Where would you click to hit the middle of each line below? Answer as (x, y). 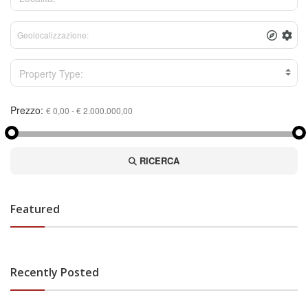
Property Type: (51, 73)
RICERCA (158, 161)
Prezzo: (27, 110)
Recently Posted (55, 273)
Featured (35, 209)
